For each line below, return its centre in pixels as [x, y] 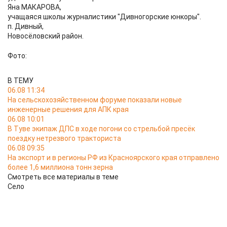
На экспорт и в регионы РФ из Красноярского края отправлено [113, 158]
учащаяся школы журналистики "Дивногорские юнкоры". [104, 17]
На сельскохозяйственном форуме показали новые [95, 100]
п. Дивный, [26, 26]
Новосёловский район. [46, 36]
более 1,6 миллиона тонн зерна [60, 167]
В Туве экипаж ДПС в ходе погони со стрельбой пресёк [101, 129]
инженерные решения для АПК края [68, 109]
